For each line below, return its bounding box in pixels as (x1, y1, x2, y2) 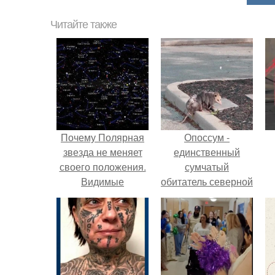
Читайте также (50, 18, 117, 31)
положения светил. (59, 189, 146, 203)
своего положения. (59, 160, 146, 174)
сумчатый (185, 160, 229, 174)
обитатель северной (161, 174, 253, 188)
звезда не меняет (63, 145, 142, 159)
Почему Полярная (61, 130, 144, 144)
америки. (186, 189, 228, 203)
